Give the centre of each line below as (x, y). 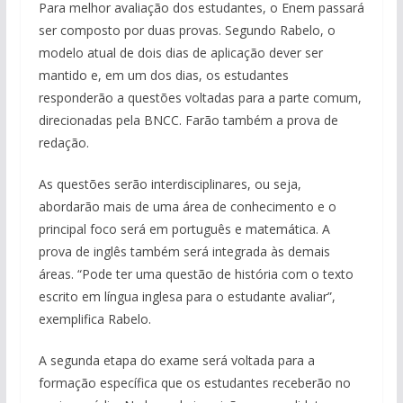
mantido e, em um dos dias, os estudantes (163, 75)
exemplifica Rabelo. (94, 319)
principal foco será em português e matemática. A (184, 229)
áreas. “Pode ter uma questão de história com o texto (196, 274)
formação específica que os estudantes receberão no (194, 383)
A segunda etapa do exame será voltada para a (176, 360)
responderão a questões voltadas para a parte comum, (200, 98)
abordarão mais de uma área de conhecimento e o (187, 206)
